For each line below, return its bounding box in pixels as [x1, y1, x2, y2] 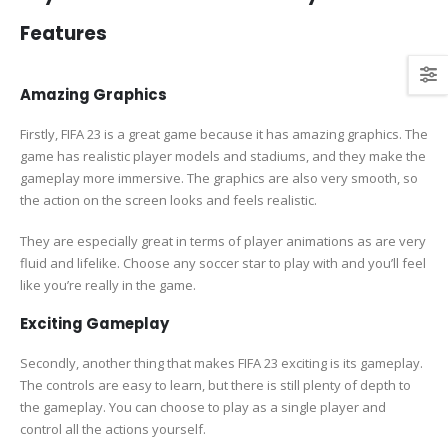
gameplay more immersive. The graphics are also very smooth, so [20, 169, 418, 188]
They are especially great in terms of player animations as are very [20, 231, 426, 250]
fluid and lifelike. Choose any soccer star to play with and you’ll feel [20, 253, 426, 272]
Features [20, 21, 107, 47]
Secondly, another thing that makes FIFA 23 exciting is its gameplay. [20, 353, 423, 372]
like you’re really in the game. [20, 275, 196, 294]
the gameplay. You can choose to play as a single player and [20, 397, 386, 416]
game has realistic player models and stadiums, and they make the [20, 147, 426, 166]
